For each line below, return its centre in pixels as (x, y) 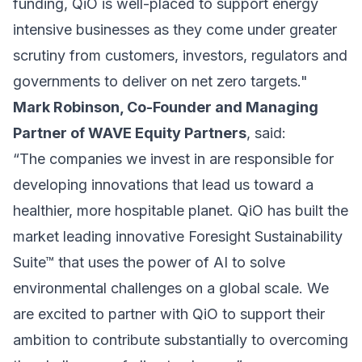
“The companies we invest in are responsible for (173, 159)
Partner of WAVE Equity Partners (130, 133)
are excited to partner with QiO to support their (169, 314)
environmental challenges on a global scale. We (171, 288)
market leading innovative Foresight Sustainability (178, 237)
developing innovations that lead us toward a (163, 185)
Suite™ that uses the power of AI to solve (149, 263)
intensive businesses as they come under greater (175, 30)
